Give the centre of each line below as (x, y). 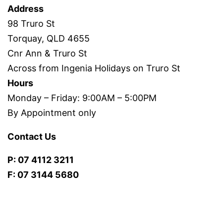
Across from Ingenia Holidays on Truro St (94, 68)
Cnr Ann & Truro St (47, 54)
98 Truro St (31, 24)
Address (26, 9)
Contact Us (32, 137)
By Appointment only (52, 113)
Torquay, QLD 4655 (49, 39)
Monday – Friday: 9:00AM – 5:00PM (82, 98)
